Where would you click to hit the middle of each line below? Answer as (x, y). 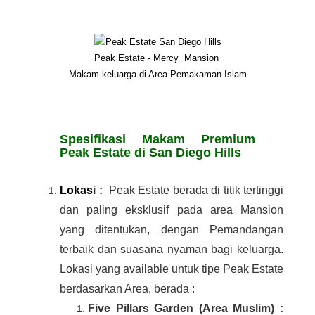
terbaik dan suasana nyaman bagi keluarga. (172, 250)
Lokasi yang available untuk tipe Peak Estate (172, 269)
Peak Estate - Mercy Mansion (157, 58)
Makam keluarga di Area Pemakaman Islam (157, 75)
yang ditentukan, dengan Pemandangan (172, 230)
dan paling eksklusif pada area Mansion (172, 210)
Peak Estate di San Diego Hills (150, 153)
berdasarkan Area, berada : (127, 289)
